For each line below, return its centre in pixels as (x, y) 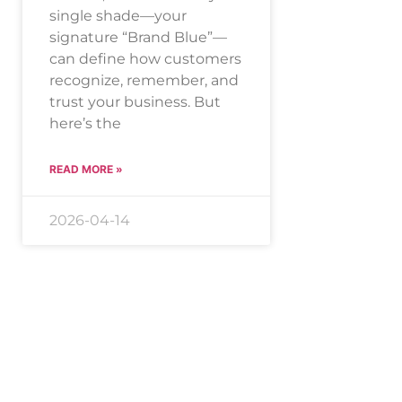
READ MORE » (86, 170)
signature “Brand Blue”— (138, 38)
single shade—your (118, 16)
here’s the (85, 124)
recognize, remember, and (144, 81)
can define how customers (145, 59)
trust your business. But (135, 102)
